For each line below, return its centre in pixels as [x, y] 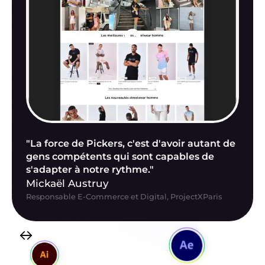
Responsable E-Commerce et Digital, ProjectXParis [124, 197]
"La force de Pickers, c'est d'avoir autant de [131, 144]
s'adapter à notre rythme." [90, 170]
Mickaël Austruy [67, 184]
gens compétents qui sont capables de [120, 157]
